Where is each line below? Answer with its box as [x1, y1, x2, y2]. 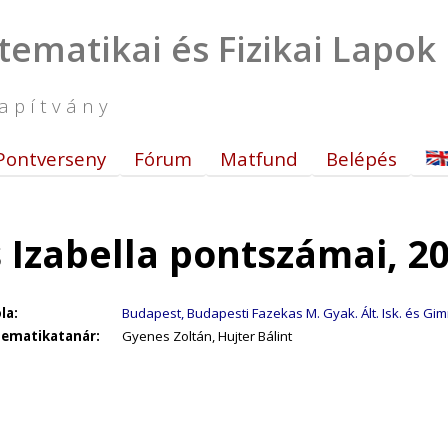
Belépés [326, 146, 397, 171]
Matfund [220, 146, 298, 171]
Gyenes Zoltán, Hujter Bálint [122, 327, 292, 345]
